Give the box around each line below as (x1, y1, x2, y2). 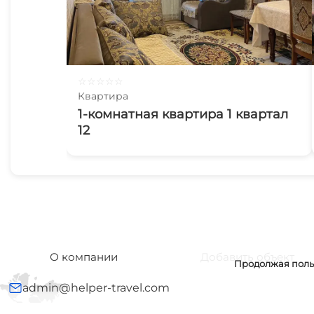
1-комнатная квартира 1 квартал (78, 107, 288, 122)
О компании (50, 250, 118, 264)
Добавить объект (200, 250, 294, 264)
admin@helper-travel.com (22, 281, 170, 294)
